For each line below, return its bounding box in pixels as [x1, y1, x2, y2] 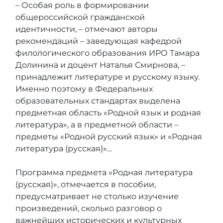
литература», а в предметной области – [15, 120, 178, 130]
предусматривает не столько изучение [15, 192, 179, 202]
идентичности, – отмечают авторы [15, 24, 158, 34]
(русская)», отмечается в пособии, [15, 180, 156, 190]
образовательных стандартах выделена [15, 96, 180, 106]
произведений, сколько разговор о [15, 204, 162, 214]
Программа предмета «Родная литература [15, 168, 193, 178]
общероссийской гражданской [15, 12, 145, 22]
